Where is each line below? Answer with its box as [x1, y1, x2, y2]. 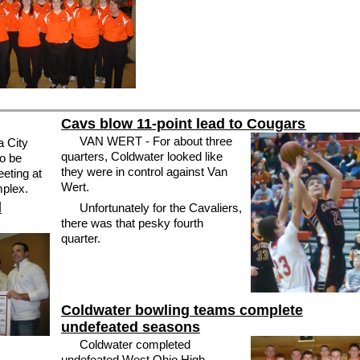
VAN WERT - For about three [79, 133, 232, 148]
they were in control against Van [61, 164, 227, 178]
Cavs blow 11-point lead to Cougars [61, 115, 306, 132]
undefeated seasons [61, 318, 200, 335]
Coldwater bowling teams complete [61, 301, 303, 318]
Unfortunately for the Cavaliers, [79, 201, 242, 215]
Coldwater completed [79, 337, 190, 351]
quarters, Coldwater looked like [61, 149, 223, 163]
